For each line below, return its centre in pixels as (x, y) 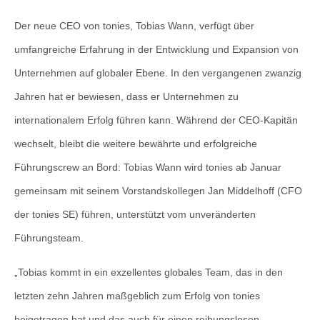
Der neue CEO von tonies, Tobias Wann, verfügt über (134, 26)
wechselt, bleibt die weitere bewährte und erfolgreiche (136, 144)
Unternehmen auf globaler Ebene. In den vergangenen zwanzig (158, 73)
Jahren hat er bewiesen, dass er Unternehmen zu (126, 97)
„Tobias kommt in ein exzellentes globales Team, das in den (149, 272)
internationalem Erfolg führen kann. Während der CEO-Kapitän (156, 120)
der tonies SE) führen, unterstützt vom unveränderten (135, 215)
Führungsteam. (49, 238)
